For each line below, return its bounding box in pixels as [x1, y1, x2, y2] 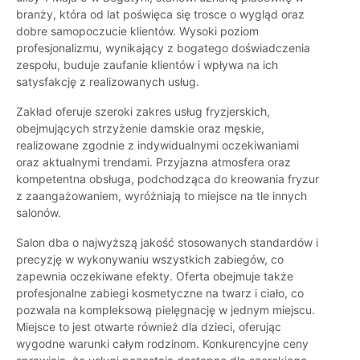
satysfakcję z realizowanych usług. [16, 75, 199, 89]
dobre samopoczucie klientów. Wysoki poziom [16, 24, 259, 39]
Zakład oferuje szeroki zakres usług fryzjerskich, [16, 104, 270, 119]
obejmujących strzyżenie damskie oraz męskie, [16, 121, 264, 136]
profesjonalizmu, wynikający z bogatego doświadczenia [16, 41, 310, 55]
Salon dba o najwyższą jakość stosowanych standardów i [16, 235, 318, 250]
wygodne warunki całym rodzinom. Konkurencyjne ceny [16, 337, 309, 351]
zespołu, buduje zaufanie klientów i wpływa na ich [16, 58, 278, 72]
